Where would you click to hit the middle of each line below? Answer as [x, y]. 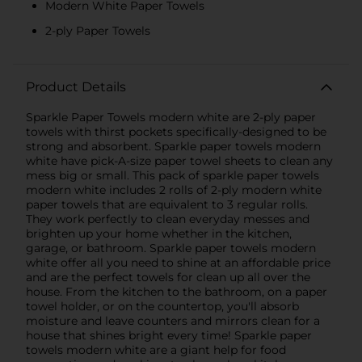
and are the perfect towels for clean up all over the [168, 277]
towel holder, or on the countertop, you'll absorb [162, 306]
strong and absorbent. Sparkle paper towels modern [173, 146]
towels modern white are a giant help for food [156, 349]
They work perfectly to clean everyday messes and [168, 219]
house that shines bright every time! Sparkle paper [169, 335]
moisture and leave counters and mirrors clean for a [173, 320]
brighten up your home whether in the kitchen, [159, 233]
